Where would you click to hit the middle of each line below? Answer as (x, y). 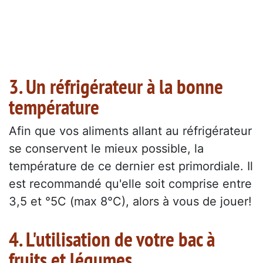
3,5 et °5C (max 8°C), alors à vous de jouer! (130, 201)
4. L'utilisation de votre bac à (112, 239)
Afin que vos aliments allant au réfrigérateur (130, 131)
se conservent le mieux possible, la (106, 148)
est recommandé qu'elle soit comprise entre (130, 183)
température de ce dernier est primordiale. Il (131, 166)
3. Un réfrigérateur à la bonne (116, 86)
